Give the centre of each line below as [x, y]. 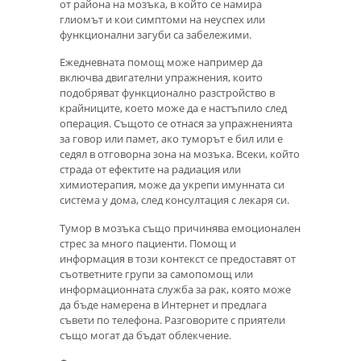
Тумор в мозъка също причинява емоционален [180, 228]
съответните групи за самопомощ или [156, 274]
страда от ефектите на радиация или [150, 170]
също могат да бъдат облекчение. [145, 335]
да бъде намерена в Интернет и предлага [163, 304]
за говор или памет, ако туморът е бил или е [171, 139]
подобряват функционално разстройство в [167, 93]
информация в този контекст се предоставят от [178, 258]
